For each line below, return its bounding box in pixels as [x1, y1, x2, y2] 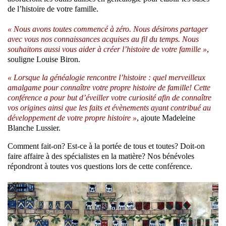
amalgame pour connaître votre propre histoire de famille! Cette [8, 83, 210, 92]
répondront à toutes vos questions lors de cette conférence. [8, 162, 192, 171]
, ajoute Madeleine [137, 114, 195, 123]
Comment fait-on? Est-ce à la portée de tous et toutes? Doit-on [8, 142, 205, 151]
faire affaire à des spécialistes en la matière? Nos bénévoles [8, 152, 194, 161]
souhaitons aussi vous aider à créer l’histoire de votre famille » [8, 45, 207, 54]
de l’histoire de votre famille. [8, 5, 98, 14]
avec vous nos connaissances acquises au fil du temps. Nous [8, 35, 199, 44]
